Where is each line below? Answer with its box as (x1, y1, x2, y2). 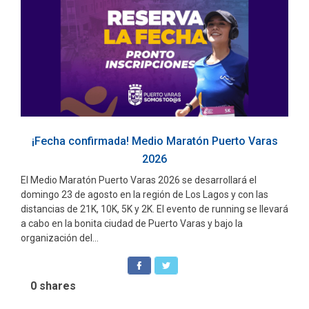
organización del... (21, 232, 99, 243)
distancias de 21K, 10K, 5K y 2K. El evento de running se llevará (21, 203, 288, 215)
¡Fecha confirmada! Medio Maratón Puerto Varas (31, 134, 278, 148)
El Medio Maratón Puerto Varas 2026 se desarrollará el (21, 174, 257, 186)
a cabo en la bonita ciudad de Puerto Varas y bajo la (21, 217, 243, 229)
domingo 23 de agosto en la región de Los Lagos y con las (21, 188, 268, 200)
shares (37, 279, 76, 292)
